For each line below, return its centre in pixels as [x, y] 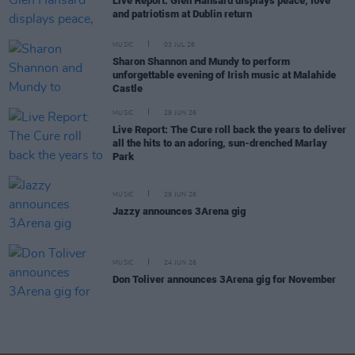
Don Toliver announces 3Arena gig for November [224, 280]
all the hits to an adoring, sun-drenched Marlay [220, 143]
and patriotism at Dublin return [182, 13]
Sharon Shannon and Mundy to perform [201, 62]
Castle [128, 89]
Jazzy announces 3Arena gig [179, 212]
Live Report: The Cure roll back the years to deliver [229, 130]
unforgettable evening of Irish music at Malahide [224, 75]
